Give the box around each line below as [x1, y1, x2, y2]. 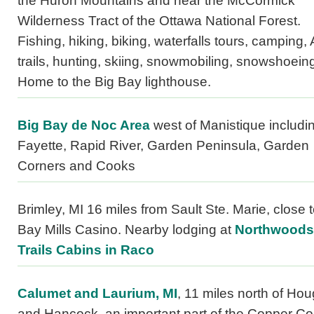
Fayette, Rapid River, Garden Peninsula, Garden [18, 138, 309, 153]
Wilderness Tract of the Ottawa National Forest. [18, 13, 301, 29]
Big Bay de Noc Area [18, 118, 150, 133]
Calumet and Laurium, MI [18, 286, 177, 301]
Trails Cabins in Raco [18, 243, 154, 258]
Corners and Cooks [18, 158, 135, 174]
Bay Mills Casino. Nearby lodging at [18, 222, 235, 238]
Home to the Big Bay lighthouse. [18, 74, 211, 90]
